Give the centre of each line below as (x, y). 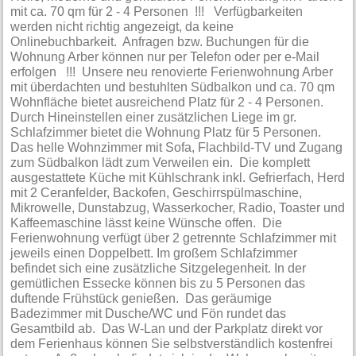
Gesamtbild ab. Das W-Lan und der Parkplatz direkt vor (167, 329)
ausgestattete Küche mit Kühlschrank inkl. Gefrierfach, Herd (178, 178)
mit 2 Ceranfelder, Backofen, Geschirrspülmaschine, (157, 193)
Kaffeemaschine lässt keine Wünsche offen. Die (147, 223)
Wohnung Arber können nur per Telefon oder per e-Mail (165, 57)
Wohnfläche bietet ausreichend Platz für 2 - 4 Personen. (169, 102)
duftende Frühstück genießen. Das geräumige (141, 298)
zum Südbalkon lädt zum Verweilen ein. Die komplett (161, 163)
